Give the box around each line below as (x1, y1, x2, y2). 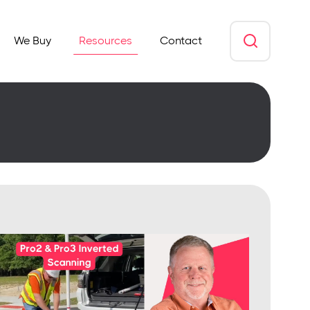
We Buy (14, 34, 51, 48)
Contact (160, 34, 202, 48)
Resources (79, 34, 132, 48)
